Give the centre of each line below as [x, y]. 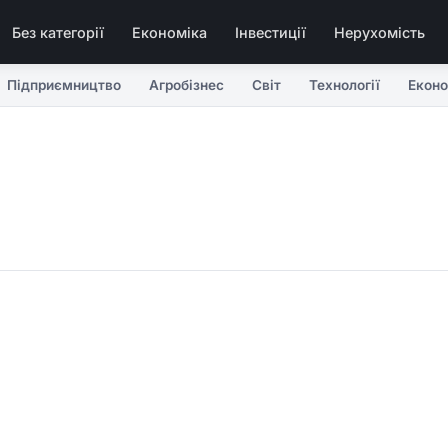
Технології [344, 84]
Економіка [169, 32]
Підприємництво [64, 84]
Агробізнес [186, 84]
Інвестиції [270, 32]
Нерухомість [379, 32]
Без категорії [57, 32]
